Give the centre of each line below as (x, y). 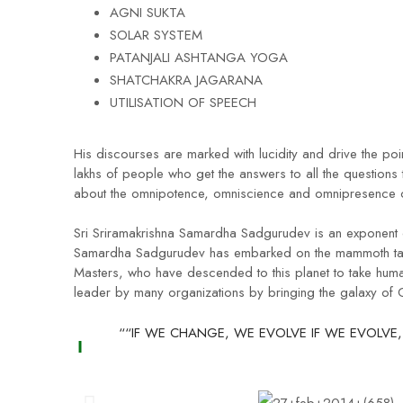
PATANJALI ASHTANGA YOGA (199, 58)
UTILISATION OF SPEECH (183, 103)
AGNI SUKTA (148, 13)
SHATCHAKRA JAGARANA (186, 80)
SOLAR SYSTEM (156, 35)
